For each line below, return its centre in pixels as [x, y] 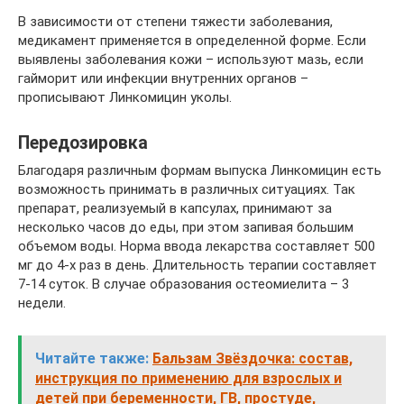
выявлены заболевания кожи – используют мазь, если [191, 59]
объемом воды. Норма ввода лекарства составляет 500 [197, 246]
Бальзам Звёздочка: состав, [252, 358]
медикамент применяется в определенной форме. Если [192, 40]
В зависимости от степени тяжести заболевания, [175, 21]
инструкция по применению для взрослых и [188, 378]
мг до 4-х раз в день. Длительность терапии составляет [197, 265]
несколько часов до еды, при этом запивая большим [186, 227]
